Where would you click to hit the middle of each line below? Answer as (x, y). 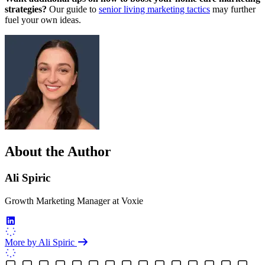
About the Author (58, 151)
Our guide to (73, 9)
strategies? (26, 9)
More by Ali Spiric (41, 242)
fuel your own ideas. (43, 20)
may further (233, 9)
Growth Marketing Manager (57, 201)
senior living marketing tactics (154, 9)
